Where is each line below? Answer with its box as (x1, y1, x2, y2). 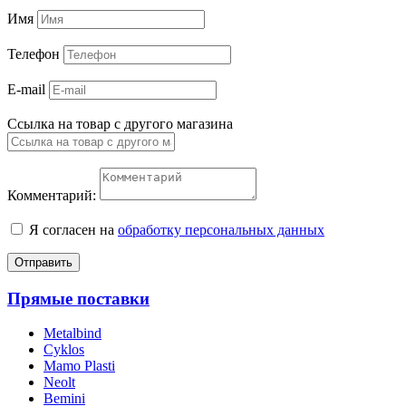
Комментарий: (7, 187, 96, 203)
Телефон (7, 45, 63, 62)
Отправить (14, 255, 72, 269)
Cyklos (43, 342, 84, 358)
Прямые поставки (7, 288, 150, 308)
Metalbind (43, 325, 101, 342)
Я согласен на (29, 221, 118, 237)
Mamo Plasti (43, 358, 115, 374)
